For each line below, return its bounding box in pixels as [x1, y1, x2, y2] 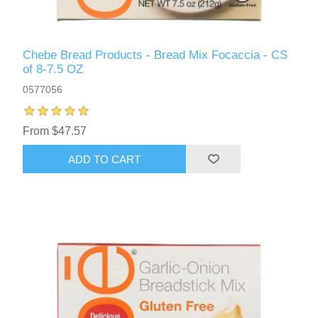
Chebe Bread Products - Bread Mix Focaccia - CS [23, 48, 288, 62]
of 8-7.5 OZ [23, 62, 84, 77]
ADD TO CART [68, 153, 141, 165]
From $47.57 [23, 125, 87, 138]
